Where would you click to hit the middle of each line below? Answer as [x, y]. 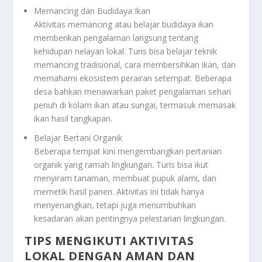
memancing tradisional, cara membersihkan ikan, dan [135, 65]
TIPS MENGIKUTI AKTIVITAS [109, 241]
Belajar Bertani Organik [78, 138]
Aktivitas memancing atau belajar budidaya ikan [124, 25]
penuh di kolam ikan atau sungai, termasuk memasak [135, 105]
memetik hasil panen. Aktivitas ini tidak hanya [119, 192]
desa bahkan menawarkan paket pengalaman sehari [133, 92]
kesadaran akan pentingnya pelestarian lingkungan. [130, 219]
